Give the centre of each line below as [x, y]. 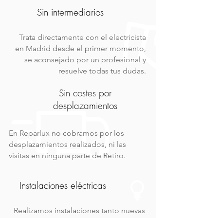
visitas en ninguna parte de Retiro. [67, 155]
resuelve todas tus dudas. [102, 71]
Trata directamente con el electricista [82, 37]
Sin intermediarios [70, 12]
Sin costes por [85, 93]
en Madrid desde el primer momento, [81, 48]
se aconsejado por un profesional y [85, 60]
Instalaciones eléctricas [63, 185]
